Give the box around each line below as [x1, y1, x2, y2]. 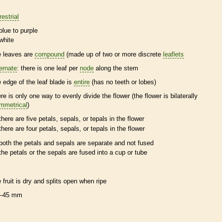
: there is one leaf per [17, 64, 80, 72]
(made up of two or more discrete [64, 51, 163, 58]
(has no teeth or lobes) [90, 78, 156, 86]
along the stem [94, 64, 138, 72]
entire [74, 78, 90, 86]
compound [35, 51, 64, 58]
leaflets [163, 51, 184, 58]
